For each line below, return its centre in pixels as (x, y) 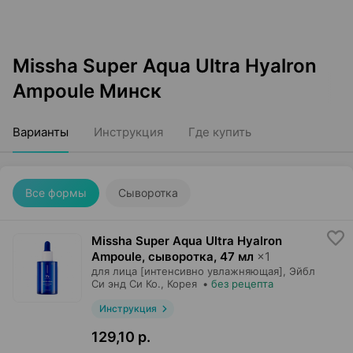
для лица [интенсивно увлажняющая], (189, 271)
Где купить (220, 132)
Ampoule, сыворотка (152, 256)
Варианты (41, 132)
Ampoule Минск (87, 91)
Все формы (56, 193)
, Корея (179, 284)
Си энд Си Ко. (126, 284)
